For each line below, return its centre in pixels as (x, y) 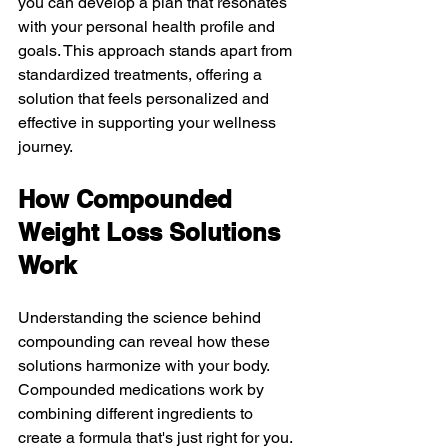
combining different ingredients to (137, 413)
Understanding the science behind (141, 317)
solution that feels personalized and (145, 98)
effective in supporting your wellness (149, 122)
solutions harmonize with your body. (145, 365)
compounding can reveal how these (146, 341)
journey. (45, 146)
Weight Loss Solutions (152, 231)
